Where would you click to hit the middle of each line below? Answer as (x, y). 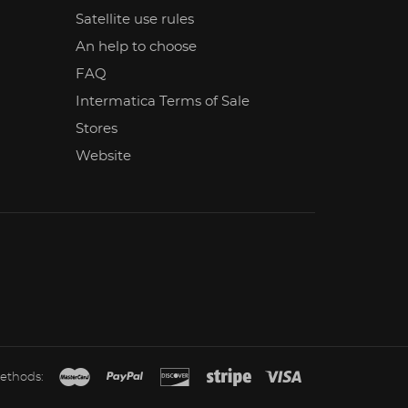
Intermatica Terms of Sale (163, 101)
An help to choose (137, 46)
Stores (97, 128)
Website (104, 156)
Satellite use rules (135, 19)
